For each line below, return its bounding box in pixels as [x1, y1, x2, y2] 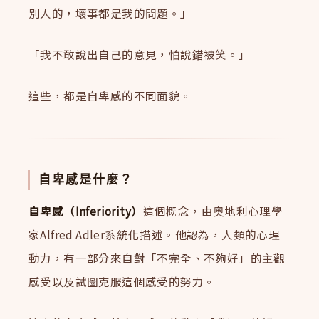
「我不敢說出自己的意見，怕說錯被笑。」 [28, 46, 251, 63]
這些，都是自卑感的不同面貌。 [28, 87, 192, 103]
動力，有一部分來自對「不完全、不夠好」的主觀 [28, 250, 286, 266]
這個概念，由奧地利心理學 [142, 203, 283, 219]
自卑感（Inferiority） [28, 203, 143, 219]
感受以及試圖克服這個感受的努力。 [28, 273, 216, 290]
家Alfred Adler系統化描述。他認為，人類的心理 [28, 226, 281, 243]
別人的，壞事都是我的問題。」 [28, 5, 192, 21]
